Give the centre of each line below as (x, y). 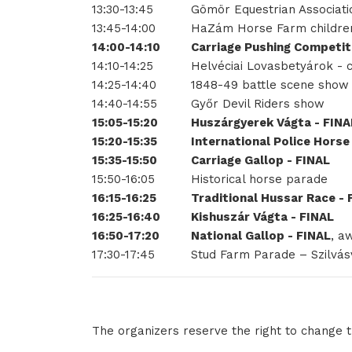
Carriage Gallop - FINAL (260, 160)
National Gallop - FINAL (261, 236)
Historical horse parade (259, 179)
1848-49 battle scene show (270, 85)
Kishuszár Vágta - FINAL (262, 217)
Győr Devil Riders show (258, 104)
